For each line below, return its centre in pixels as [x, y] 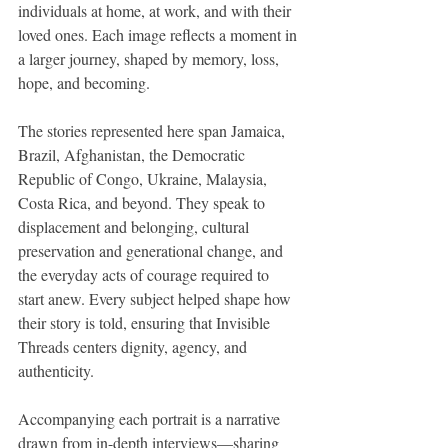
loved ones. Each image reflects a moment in [159, 35]
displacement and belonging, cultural [135, 227]
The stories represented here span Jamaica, [153, 131]
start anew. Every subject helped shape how [156, 299]
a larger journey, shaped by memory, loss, [150, 59]
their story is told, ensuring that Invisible [146, 323]
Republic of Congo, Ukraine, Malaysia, [144, 179]
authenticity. [56, 371]
